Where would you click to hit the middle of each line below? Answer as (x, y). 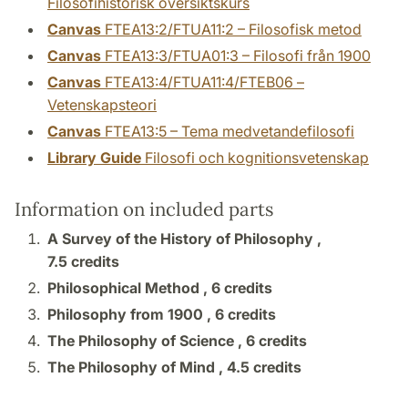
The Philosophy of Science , (147, 341)
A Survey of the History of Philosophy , (184, 239)
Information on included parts (144, 209)
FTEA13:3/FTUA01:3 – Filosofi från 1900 (236, 56)
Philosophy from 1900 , (131, 315)
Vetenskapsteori (102, 105)
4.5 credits (264, 367)
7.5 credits (83, 262)
